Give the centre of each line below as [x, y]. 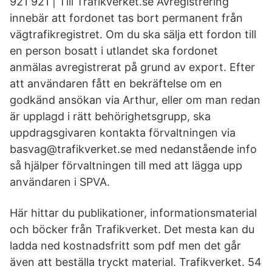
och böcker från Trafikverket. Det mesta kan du [132, 229]
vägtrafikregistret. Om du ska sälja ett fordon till [133, 34]
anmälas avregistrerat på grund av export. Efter [132, 67]
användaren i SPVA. [60, 182]
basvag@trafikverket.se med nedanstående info [133, 149]
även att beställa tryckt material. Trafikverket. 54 [136, 262]
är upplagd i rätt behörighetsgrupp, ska [110, 116]
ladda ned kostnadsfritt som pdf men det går [125, 246]
